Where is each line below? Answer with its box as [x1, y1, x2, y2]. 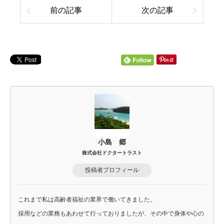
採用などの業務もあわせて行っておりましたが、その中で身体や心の [18, 210, 204, 217]
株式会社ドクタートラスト [82, 150, 142, 156]
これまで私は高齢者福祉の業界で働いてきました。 [18, 196, 156, 203]
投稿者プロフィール [85, 166, 139, 174]
